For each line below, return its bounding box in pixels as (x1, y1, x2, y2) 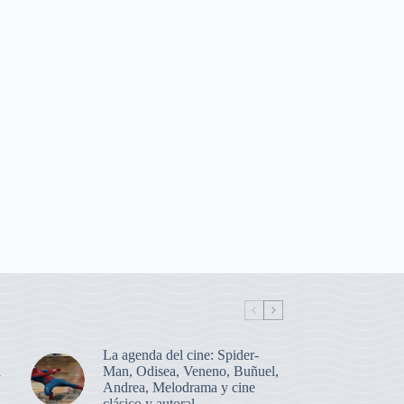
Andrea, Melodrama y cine (102, 379, 255, 395)
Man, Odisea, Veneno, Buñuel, (102, 363, 279, 379)
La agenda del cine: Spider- (102, 346, 259, 363)
